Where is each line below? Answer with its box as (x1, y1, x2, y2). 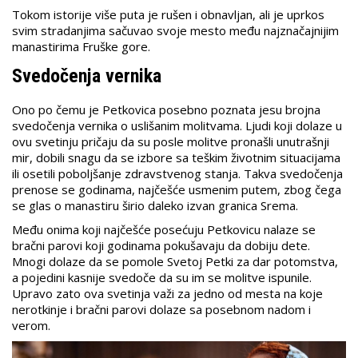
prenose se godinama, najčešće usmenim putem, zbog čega (12, 181, 341, 197)
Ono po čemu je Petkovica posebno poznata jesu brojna (12, 101, 320, 117)
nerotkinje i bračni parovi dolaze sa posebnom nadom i (12, 300, 311, 317)
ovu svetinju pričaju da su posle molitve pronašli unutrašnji (12, 133, 329, 149)
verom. (12, 316, 50, 333)
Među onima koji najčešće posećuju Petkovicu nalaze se (12, 221, 316, 237)
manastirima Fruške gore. (12, 38, 150, 54)
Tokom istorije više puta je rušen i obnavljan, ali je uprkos (12, 6, 324, 22)
